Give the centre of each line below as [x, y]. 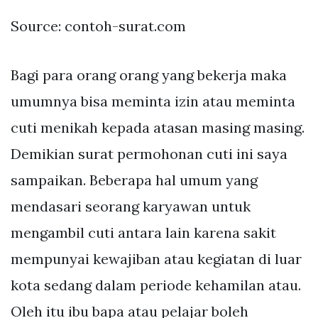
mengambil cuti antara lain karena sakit [143, 232]
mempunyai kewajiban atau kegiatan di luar [156, 258]
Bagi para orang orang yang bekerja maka [149, 75]
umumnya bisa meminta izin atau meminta [153, 101]
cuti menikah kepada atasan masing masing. [158, 127]
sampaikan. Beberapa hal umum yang [134, 180]
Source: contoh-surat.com [98, 26]
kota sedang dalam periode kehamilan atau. [156, 285]
